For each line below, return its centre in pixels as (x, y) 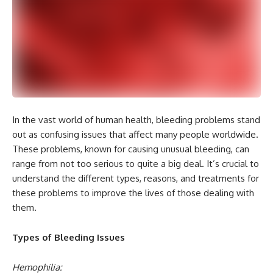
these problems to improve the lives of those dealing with (133, 193)
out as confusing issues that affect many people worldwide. (135, 135)
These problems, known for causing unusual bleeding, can (131, 149)
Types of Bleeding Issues (69, 238)
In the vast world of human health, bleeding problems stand (136, 120)
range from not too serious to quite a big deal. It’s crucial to (136, 164)
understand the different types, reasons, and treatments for (136, 179)
